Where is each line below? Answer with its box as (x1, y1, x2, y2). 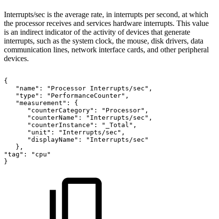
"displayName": (27, 136, 82, 144)
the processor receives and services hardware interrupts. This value (4, 19, 209, 28)
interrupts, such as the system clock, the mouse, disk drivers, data (4, 37, 203, 45)
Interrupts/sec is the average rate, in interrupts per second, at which (4, 10, 208, 19)
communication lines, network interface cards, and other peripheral (4, 45, 209, 54)
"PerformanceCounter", (47, 92, 129, 100)
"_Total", (102, 121, 137, 129)
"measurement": (16, 99, 70, 107)
